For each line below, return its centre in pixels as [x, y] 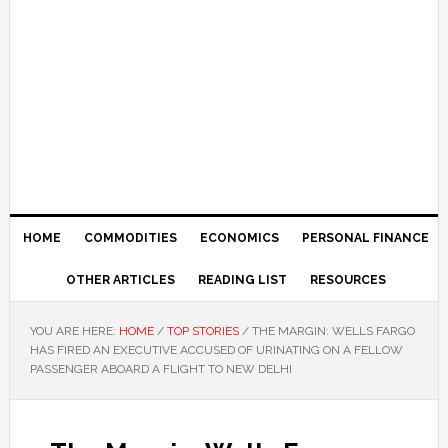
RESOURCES [347, 280]
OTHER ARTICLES [120, 280]
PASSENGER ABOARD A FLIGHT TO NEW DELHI [160, 369]
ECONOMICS [239, 238]
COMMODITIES [130, 238]
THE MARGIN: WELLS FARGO [331, 331]
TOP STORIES [202, 331]
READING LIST [242, 280]
